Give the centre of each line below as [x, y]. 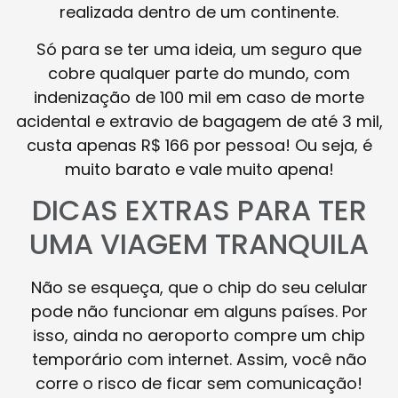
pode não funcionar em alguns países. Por [199, 311]
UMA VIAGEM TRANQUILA [199, 243]
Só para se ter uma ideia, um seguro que [199, 49]
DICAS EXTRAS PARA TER [199, 210]
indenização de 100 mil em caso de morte [199, 97]
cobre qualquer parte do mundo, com [199, 73]
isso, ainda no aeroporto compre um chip [199, 335]
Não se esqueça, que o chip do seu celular [199, 287]
